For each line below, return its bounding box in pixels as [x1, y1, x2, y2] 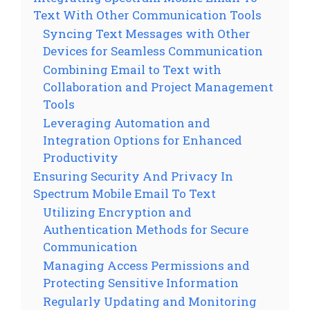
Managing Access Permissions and [43, 257, 250, 273]
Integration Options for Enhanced [43, 131, 242, 148]
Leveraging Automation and [43, 114, 210, 131]
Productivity [43, 149, 118, 165]
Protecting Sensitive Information [43, 274, 239, 291]
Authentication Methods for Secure [43, 221, 248, 237]
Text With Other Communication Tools [33, 6, 262, 23]
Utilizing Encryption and [43, 203, 192, 220]
